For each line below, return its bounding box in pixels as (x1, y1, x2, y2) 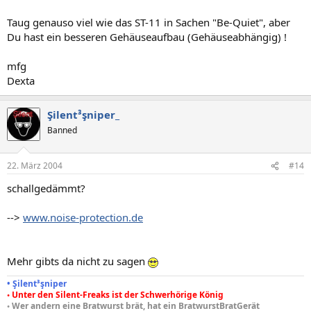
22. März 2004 (7, 160, 62, 171)
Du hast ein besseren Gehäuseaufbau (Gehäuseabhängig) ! (7, 29, 287, 44)
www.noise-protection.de (23, 210, 143, 224)
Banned (47, 124, 77, 136)
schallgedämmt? (7, 181, 85, 195)
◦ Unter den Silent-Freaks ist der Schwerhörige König (7, 289, 224, 301)
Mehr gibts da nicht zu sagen (7, 254, 148, 268)
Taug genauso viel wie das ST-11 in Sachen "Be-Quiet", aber (7, 15, 290, 29)
